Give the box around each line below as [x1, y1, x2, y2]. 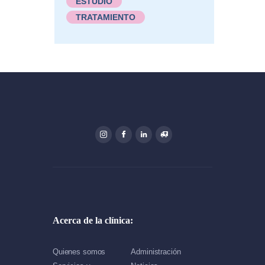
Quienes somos [53, 247, 106, 256]
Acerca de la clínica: [53, 215, 133, 225]
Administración [131, 247, 181, 256]
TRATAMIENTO [76, 12, 136, 22]
